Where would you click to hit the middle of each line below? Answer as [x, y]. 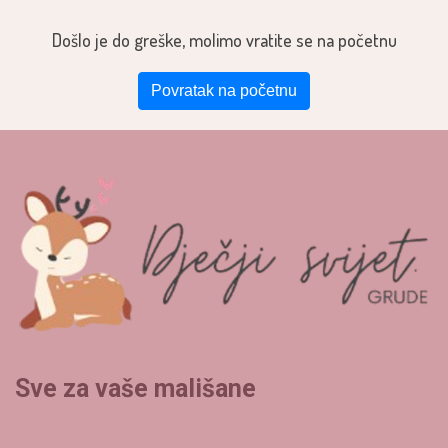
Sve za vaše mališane [135, 388]
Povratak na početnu [224, 90]
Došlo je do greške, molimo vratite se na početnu [224, 40]
